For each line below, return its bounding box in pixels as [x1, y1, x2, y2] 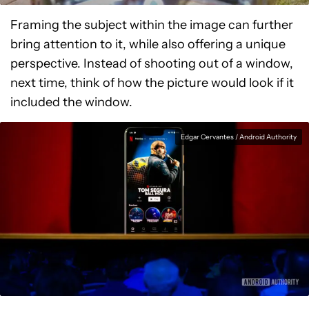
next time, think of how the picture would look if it [10, 75, 294, 91]
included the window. [10, 94, 132, 110]
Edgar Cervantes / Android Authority [181, 132, 297, 142]
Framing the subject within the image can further [10, 17, 293, 33]
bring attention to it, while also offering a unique [10, 37, 286, 52]
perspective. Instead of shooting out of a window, [10, 56, 293, 72]
